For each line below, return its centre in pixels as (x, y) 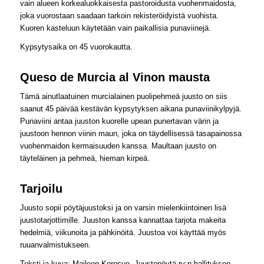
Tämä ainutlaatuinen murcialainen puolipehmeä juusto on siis (123, 96)
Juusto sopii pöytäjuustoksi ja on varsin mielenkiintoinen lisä (123, 207)
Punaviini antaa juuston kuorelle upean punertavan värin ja (119, 121)
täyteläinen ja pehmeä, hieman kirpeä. (85, 158)
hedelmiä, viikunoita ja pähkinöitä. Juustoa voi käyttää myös (123, 232)
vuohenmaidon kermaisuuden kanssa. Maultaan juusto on (118, 146)
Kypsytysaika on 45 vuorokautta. (76, 47)
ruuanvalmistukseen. (55, 245)
